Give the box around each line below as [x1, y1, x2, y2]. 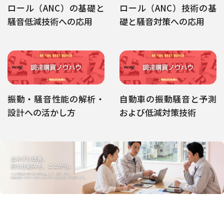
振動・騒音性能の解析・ [7, 92, 104, 105]
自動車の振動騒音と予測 [119, 92, 216, 105]
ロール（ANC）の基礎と [7, 1, 104, 14]
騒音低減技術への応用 [7, 14, 92, 27]
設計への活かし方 [7, 105, 75, 118]
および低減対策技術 [119, 105, 196, 118]
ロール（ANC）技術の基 [119, 1, 216, 14]
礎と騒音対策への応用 [119, 14, 204, 27]
